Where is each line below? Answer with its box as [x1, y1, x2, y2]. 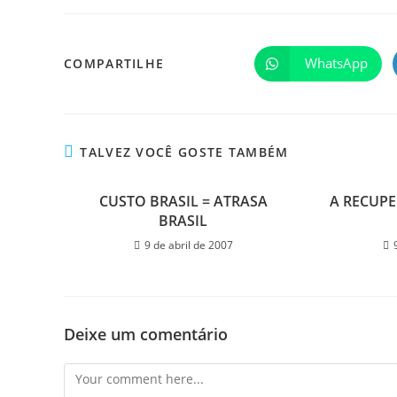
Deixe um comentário [64, 323, 228, 345]
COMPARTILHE [64, 54, 165, 72]
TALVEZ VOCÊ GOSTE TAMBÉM [80, 143, 289, 160]
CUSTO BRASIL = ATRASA [98, 191, 268, 211]
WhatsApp [304, 54, 368, 73]
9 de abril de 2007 [144, 237, 233, 253]
